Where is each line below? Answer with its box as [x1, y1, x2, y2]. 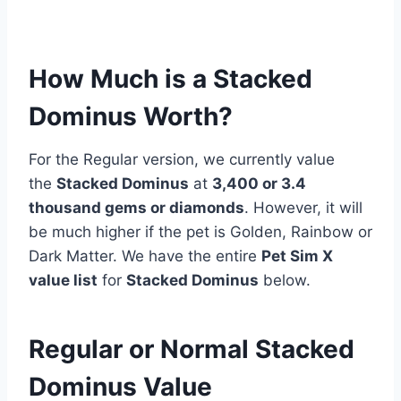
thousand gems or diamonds [29, 198, 244, 217]
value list [29, 270, 98, 289]
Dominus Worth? [29, 100, 233, 132]
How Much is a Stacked [29, 63, 312, 94]
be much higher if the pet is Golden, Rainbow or [29, 222, 372, 241]
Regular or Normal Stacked [29, 333, 354, 364]
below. [259, 270, 311, 289]
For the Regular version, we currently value [29, 149, 335, 168]
